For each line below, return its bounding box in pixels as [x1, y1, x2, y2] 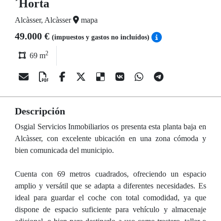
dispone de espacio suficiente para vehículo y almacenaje [15, 205, 206, 214]
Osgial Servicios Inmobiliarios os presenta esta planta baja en [15, 122, 206, 131]
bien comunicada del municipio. [15, 146, 114, 154]
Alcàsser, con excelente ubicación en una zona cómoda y [15, 134, 206, 143]
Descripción [15, 106, 65, 116]
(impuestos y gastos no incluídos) [52, 34, 151, 41]
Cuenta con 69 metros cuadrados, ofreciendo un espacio [15, 170, 206, 178]
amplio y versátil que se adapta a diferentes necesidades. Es [15, 182, 206, 190]
